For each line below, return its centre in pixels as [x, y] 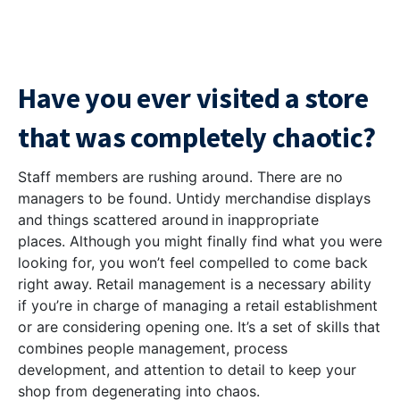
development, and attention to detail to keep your [187, 370]
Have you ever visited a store [193, 98]
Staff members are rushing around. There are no [180, 177]
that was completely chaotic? [200, 137]
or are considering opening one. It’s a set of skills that [199, 327]
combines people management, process [153, 348]
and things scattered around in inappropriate [168, 220]
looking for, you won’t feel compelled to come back [193, 262]
